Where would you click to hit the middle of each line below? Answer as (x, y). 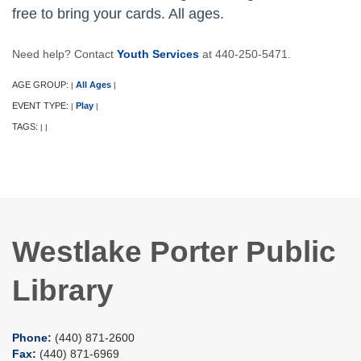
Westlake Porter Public (174, 252)
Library (63, 290)
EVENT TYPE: (41, 106)
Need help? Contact (64, 54)
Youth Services (158, 54)
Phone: (33, 338)
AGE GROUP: (41, 85)
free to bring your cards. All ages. (118, 14)
